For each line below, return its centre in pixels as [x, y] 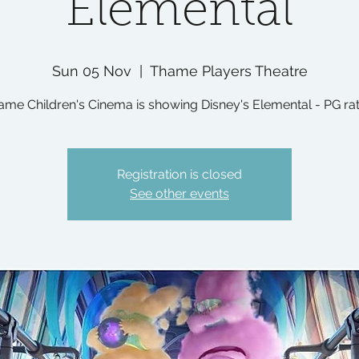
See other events [179, 194]
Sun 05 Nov [91, 71]
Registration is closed [179, 174]
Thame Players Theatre [228, 71]
